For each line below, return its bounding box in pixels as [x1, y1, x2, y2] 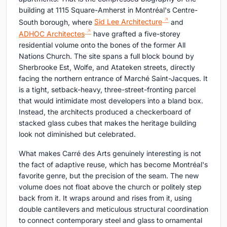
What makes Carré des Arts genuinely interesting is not [19, 148, 201, 158]
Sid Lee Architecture [94, 17, 162, 26]
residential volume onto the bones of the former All [19, 40, 185, 49]
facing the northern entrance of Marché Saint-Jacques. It [19, 73, 208, 83]
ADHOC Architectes [19, 29, 85, 38]
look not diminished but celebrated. [19, 129, 136, 138]
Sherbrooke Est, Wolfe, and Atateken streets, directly [19, 62, 195, 71]
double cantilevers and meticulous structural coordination [19, 204, 208, 213]
